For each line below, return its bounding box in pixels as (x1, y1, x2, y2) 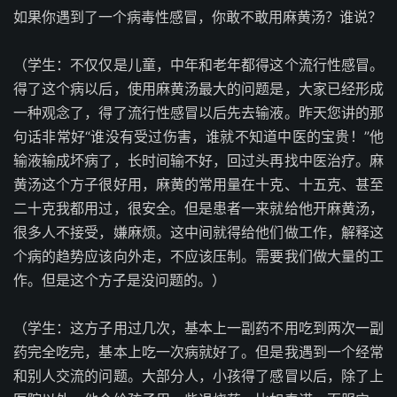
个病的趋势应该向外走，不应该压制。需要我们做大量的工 (13, 247, 384, 265)
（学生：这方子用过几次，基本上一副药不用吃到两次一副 (13, 319, 384, 337)
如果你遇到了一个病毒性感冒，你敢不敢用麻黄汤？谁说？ (13, 8, 382, 26)
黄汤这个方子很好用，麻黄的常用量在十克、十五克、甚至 (13, 175, 384, 193)
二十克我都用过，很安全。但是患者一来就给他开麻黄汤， (13, 199, 384, 217)
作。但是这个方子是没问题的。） (13, 271, 226, 289)
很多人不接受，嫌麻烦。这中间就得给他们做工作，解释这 (13, 223, 384, 241)
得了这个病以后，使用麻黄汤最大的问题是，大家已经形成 (13, 80, 384, 97)
